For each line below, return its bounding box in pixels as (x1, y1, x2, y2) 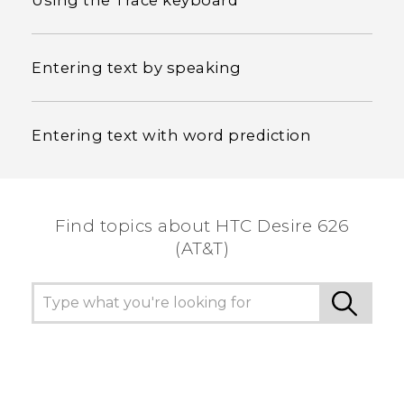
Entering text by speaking (32, 59, 242, 78)
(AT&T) (175, 238, 229, 260)
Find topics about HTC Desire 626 (55, 216, 349, 237)
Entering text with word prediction (32, 126, 311, 145)
